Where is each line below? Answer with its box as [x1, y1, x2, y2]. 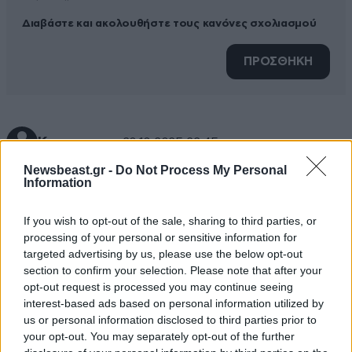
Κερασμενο [38, 135, 115, 150]
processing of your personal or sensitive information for [24, 230, 297, 244]
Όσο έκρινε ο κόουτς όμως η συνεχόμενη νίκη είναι [6, 169, 328, 182]
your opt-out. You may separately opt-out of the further [24, 329, 295, 343]
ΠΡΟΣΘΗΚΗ [244, 56, 313, 68]
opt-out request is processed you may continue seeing [24, 280, 293, 293]
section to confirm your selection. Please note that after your [24, 263, 322, 277]
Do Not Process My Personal [115, 163, 287, 177]
